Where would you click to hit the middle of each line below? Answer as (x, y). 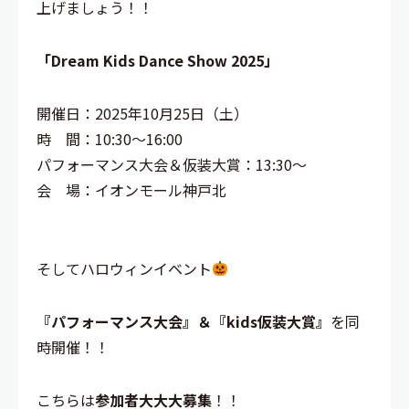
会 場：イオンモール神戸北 (131, 189)
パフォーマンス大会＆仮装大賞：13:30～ (172, 164)
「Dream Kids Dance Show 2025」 (157, 60)
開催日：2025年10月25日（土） (142, 113)
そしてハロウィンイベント (124, 268)
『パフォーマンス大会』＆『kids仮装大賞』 (184, 321)
